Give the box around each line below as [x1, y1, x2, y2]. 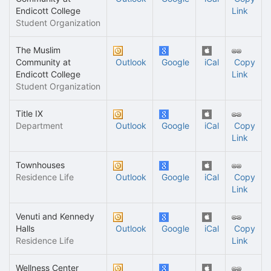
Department [16, 120, 63, 131]
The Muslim [16, 45, 60, 55]
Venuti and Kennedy [16, 211, 94, 221]
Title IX [16, 108, 43, 119]
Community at [16, 57, 71, 67]
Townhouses [16, 160, 65, 170]
